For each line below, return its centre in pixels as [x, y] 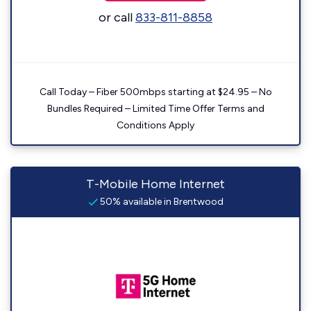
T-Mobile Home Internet [155, 184]
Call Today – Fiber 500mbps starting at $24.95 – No [155, 92]
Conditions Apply [155, 125]
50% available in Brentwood [160, 202]
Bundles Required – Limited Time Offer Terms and [155, 109]
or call [117, 17]
